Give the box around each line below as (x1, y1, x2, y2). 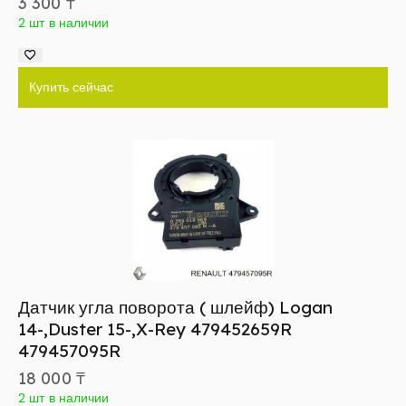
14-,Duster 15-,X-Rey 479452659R (18, 318, 292, 341)
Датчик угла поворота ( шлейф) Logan (18, 296, 333, 319)
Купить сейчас (29, 79, 113, 96)
